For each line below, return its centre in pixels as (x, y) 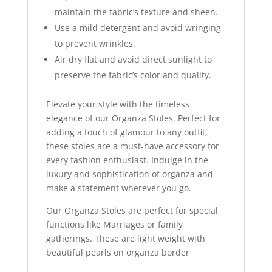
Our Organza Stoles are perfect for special (132, 210)
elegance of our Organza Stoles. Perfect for (133, 118)
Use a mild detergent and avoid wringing (138, 27)
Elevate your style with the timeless (117, 104)
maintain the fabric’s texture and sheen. (136, 12)
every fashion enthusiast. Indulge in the (127, 160)
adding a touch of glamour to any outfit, (127, 132)
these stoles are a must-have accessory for (132, 146)
